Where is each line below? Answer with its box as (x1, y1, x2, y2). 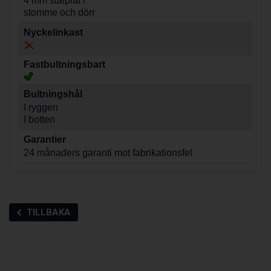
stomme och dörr (24, 7, 95, 18)
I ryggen (24, 102, 58, 113)
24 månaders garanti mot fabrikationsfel (24, 147, 192, 158)
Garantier (24, 134, 66, 145)
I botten (24, 114, 55, 125)
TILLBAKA (27, 206, 71, 218)
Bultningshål (24, 88, 82, 99)
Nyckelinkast (24, 27, 83, 38)
